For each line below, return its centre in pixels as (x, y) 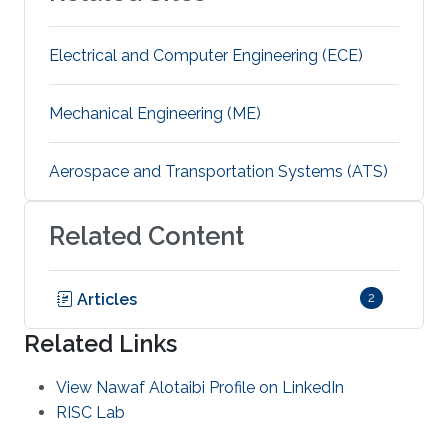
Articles (105, 299)
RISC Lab (90, 412)
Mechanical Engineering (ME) (155, 113)
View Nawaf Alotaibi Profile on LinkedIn (200, 387)
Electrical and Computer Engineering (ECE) (206, 55)
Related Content (146, 235)
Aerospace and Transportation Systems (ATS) (218, 171)
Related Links (100, 343)
